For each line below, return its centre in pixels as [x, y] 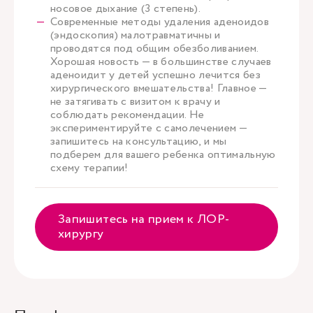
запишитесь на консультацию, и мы [139, 141]
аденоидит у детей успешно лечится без [155, 75]
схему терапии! [89, 168]
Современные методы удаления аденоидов [160, 22]
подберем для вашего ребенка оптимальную [163, 155]
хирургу [81, 234]
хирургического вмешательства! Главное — [159, 88]
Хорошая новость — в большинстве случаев [161, 62]
